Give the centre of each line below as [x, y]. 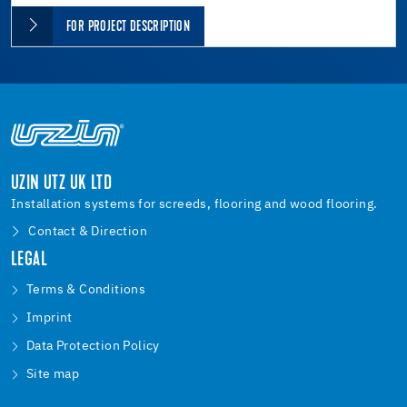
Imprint [50, 318]
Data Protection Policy [93, 347]
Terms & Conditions [86, 290]
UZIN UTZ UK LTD [61, 185]
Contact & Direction [88, 232]
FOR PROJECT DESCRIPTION [129, 27]
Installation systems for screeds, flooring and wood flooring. [194, 205]
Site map [53, 375]
